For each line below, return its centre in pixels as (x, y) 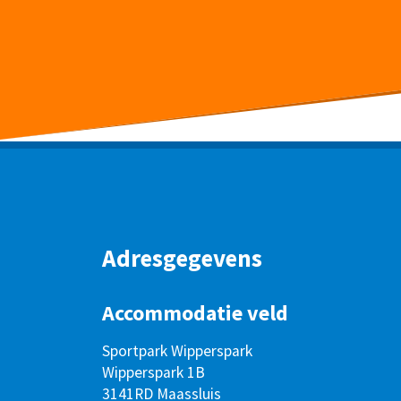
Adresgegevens (182, 258)
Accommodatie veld (195, 313)
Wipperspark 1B (154, 373)
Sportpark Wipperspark (177, 351)
